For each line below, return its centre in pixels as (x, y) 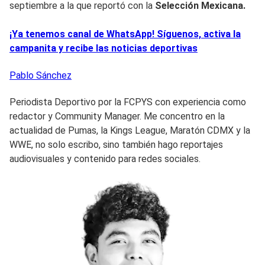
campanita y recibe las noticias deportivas (104, 48)
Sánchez (54, 75)
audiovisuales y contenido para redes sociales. (106, 159)
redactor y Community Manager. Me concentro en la (117, 116)
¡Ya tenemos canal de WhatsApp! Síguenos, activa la (125, 34)
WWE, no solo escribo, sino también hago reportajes (116, 144)
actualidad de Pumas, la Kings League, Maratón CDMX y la (130, 130)
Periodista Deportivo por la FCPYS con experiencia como (128, 102)
